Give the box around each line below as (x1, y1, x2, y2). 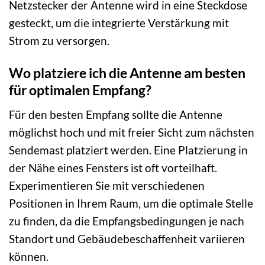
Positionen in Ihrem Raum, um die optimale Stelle (9, 196, 253, 210)
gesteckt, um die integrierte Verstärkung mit (9, 16, 229, 30)
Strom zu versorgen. (9, 34, 109, 48)
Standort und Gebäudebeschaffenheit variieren (9, 231, 245, 245)
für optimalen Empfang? (9, 82, 151, 99)
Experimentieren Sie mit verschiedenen (9, 178, 205, 192)
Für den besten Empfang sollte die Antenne (9, 107, 222, 121)
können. (9, 249, 49, 263)
